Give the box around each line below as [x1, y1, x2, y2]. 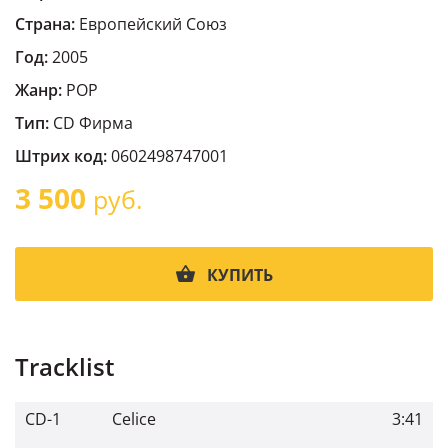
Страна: [15, 13, 75, 35]
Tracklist [15, 349, 115, 383]
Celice [112, 407, 156, 430]
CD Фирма [53, 112, 133, 134]
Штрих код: [15, 145, 107, 167]
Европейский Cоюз [75, 13, 227, 35]
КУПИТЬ [206, 264, 273, 286]
